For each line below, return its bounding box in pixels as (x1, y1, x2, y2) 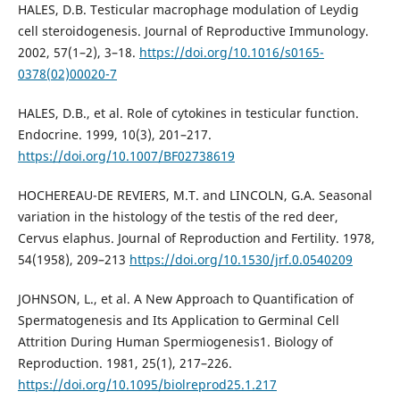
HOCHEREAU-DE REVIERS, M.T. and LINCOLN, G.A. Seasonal (17, 186, 372, 204)
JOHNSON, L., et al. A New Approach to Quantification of (17, 289, 354, 307)
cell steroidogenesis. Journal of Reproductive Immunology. (17, 21, 369, 39)
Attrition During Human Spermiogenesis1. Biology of (17, 332, 333, 350)
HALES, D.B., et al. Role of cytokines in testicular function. (17, 104, 359, 121)
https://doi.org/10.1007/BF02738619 (17, 146, 235, 164)
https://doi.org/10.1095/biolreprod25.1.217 (17, 375, 277, 393)
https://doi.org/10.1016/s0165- (138, 43, 324, 61)
